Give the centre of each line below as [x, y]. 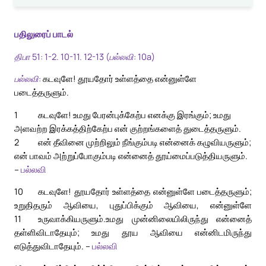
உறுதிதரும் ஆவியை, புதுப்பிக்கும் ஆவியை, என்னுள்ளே [133, 205]
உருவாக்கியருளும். [72, 219]
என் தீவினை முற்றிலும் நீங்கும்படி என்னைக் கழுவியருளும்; [145, 142]
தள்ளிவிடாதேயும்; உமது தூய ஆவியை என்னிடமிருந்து [133, 232]
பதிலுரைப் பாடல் [44, 34]
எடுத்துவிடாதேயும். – [53, 246]
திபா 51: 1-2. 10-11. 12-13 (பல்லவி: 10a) [85, 56]
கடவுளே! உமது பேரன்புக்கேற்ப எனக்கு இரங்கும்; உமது [134, 114]
